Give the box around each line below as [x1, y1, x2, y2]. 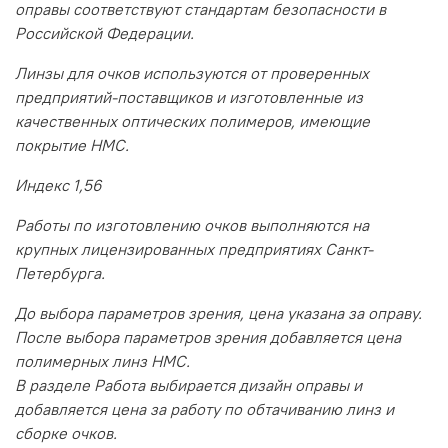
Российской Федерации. [15, 23, 194, 44]
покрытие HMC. [15, 135, 129, 156]
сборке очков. [15, 423, 117, 444]
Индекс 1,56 [15, 175, 102, 196]
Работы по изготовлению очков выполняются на [15, 215, 369, 236]
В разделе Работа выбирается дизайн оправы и [15, 375, 362, 396]
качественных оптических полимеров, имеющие [15, 111, 370, 132]
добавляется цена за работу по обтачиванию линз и [15, 399, 394, 420]
